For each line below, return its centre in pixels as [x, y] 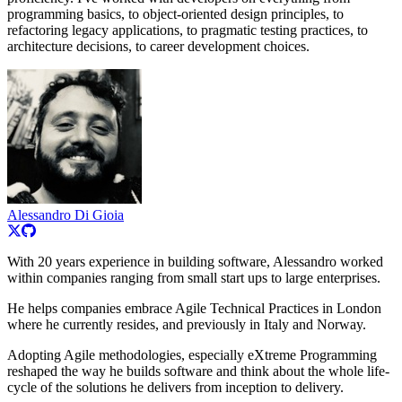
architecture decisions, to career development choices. [158, 47]
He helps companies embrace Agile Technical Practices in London [194, 309]
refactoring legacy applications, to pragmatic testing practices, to [188, 31]
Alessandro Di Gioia [66, 215]
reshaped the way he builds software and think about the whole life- [198, 371]
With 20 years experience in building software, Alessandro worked [195, 262]
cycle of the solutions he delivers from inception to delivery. [175, 388]
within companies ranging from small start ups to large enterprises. [194, 278]
